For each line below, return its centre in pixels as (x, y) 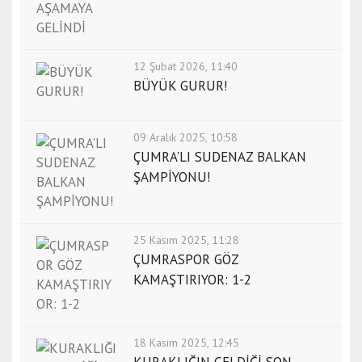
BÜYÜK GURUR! (180, 86)
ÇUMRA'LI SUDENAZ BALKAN (220, 157)
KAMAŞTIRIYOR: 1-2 (192, 280)
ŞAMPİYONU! (172, 177)
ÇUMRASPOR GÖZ (186, 260)
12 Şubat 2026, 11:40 (185, 67)
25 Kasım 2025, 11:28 (186, 240)
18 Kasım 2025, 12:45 (186, 343)
